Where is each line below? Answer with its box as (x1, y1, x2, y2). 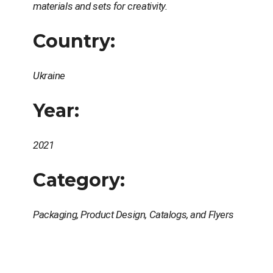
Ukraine (33, 69, 66, 82)
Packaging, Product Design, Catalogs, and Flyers (33, 208, 235, 221)
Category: (33, 168, 125, 191)
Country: (33, 29, 115, 52)
